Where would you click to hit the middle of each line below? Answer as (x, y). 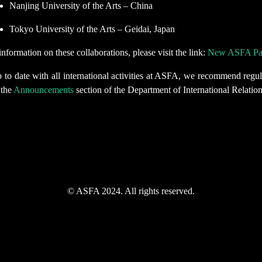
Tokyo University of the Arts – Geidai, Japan (92, 29)
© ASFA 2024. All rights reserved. (131, 191)
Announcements (43, 90)
